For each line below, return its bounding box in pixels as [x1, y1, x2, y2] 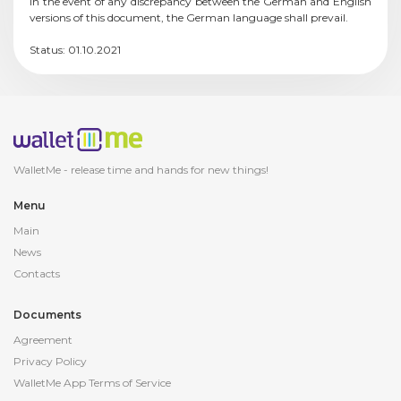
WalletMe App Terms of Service [13, 376, 171, 389]
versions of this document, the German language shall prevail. [30, 10, 351, 24]
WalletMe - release [13, 163, 107, 176]
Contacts [13, 267, 60, 280]
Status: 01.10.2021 [30, 42, 121, 56]
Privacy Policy [13, 354, 87, 368]
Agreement [13, 333, 73, 346]
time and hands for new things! [107, 163, 269, 176]
